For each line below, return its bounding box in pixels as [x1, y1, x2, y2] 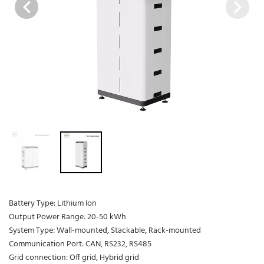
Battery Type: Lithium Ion [9, 196, 97, 210]
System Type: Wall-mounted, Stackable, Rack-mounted [9, 223, 201, 237]
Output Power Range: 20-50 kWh [9, 210, 126, 224]
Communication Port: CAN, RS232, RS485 [9, 237, 151, 251]
